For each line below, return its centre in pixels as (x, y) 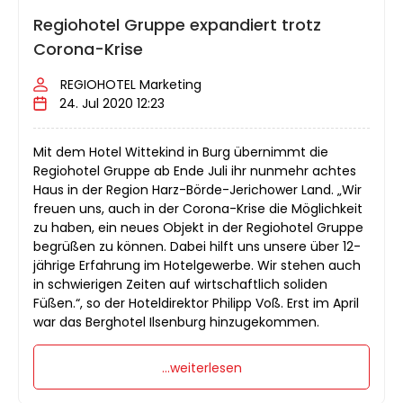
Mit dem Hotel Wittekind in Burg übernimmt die (181, 152)
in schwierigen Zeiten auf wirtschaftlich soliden (180, 284)
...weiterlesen (201, 367)
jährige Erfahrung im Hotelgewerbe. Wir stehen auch (197, 265)
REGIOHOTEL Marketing (131, 84)
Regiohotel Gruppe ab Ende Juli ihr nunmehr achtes (195, 170)
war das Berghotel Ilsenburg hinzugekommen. (176, 322)
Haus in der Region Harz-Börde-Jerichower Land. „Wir (197, 189)
